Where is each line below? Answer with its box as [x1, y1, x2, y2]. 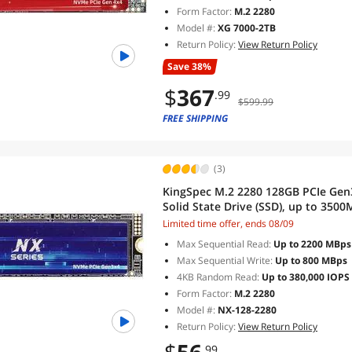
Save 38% [167, 60, 211, 73]
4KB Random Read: [177, 270, 259, 284]
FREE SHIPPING [163, 112, 228, 125]
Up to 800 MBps [273, 254, 347, 267]
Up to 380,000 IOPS [259, 270, 350, 284]
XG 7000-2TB [218, 21, 276, 35]
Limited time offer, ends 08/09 [163, 217, 294, 230]
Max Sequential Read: [177, 237, 271, 251]
